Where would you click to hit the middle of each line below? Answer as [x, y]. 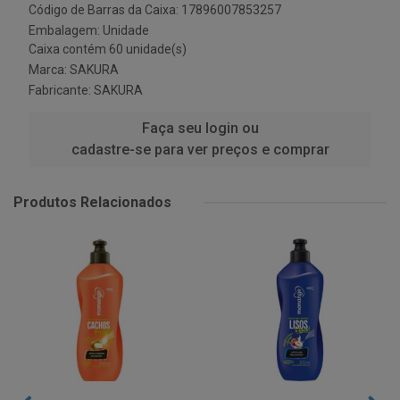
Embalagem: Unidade [89, 30]
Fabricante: [61, 90]
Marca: [49, 70]
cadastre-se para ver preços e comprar [200, 150]
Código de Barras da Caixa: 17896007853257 [155, 10]
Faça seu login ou [200, 128]
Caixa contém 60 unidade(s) [108, 49]
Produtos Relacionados [92, 202]
